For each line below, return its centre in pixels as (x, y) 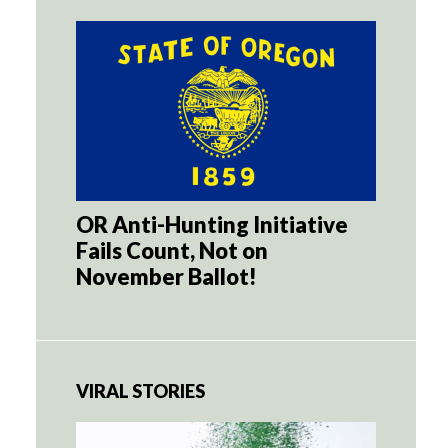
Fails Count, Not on (172, 250)
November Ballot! (166, 276)
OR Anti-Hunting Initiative (212, 224)
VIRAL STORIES (140, 390)
